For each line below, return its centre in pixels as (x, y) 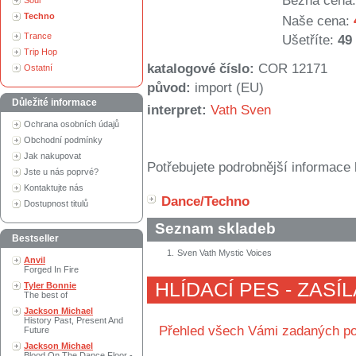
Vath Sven (241, 110)
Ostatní (38, 68)
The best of (46, 295)
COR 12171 (293, 69)
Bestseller (35, 238)
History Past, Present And (74, 320)
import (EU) (229, 88)
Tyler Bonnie (50, 285)
